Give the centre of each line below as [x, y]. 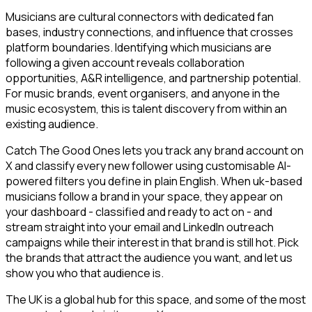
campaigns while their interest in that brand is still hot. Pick [152, 243]
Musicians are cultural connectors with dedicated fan [140, 17]
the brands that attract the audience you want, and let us [149, 258]
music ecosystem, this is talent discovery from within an [146, 109]
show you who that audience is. [85, 273]
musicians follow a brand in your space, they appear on [144, 197]
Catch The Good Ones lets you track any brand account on [155, 151]
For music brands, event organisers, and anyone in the [143, 94]
